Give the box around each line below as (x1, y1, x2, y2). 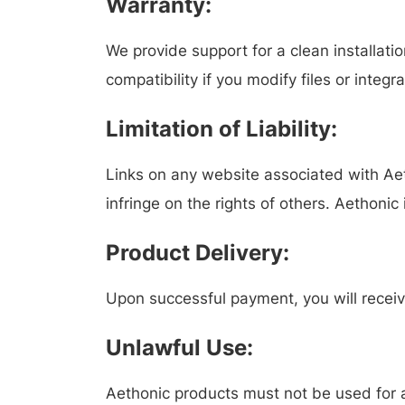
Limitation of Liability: (106, 116, 337, 142)
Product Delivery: (106, 240, 289, 266)
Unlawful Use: (106, 334, 253, 361)
